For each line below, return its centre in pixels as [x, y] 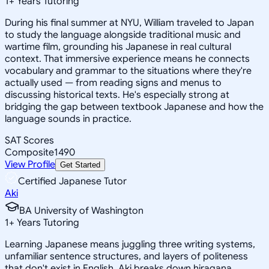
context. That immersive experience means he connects [127, 59]
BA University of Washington [81, 210]
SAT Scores [29, 140]
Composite [29, 152]
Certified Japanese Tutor [72, 181]
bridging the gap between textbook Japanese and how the [134, 107]
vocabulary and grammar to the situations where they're [128, 71]
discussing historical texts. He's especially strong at [117, 95]
